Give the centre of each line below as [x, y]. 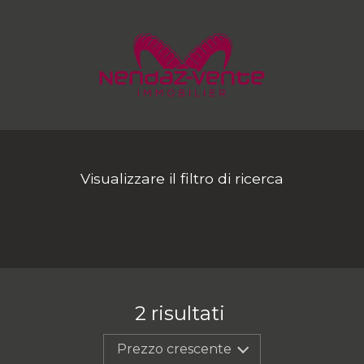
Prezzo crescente [174, 349]
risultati [185, 314]
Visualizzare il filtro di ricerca [182, 179]
